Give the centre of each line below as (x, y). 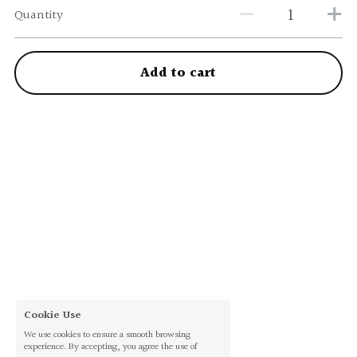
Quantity (38, 15)
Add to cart (178, 73)
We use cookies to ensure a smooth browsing (107, 335)
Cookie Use (53, 316)
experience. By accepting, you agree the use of (110, 347)
